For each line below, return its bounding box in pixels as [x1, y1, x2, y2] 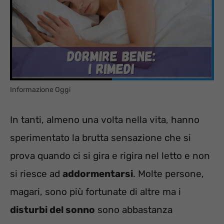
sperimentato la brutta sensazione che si [10, 131, 191, 143]
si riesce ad [10, 167, 62, 179]
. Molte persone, [133, 167, 204, 179]
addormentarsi [62, 167, 133, 179]
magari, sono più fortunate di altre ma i [10, 185, 181, 197]
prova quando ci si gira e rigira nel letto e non [10, 149, 210, 161]
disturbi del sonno [10, 203, 95, 215]
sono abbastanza [95, 203, 172, 215]
